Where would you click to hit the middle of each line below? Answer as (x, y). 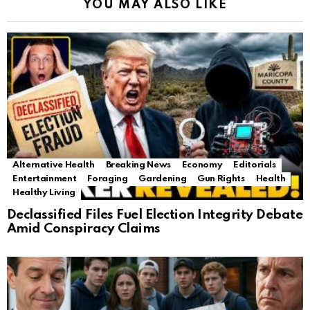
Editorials (255, 165)
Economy (202, 165)
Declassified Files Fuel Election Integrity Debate (155, 215)
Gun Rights (221, 179)
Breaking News (138, 165)
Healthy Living (44, 192)
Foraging (108, 179)
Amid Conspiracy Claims (84, 228)
